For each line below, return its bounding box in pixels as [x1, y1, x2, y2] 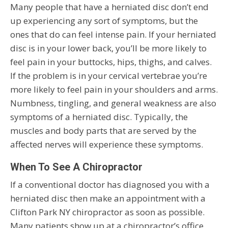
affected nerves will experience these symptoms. [10, 138, 203, 151]
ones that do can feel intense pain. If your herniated [10, 28, 216, 41]
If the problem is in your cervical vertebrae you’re [10, 70, 207, 82]
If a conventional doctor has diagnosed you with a [10, 179, 210, 191]
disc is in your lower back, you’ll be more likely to [10, 42, 207, 54]
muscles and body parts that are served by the [10, 125, 196, 137]
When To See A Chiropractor [10, 161, 142, 174]
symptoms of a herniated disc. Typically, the [10, 111, 188, 123]
